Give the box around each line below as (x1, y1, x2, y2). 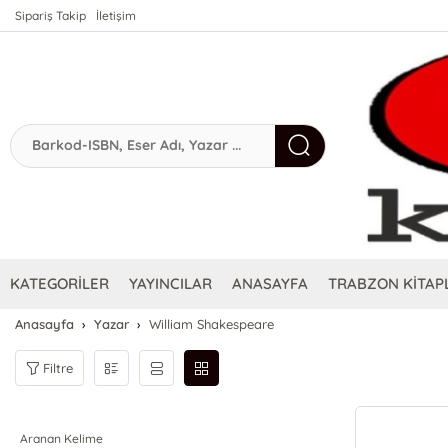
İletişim (96, 8, 137, 23)
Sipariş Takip (15, 8, 87, 23)
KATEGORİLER (10, 274, 110, 294)
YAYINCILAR (129, 274, 213, 294)
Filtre (43, 359, 74, 376)
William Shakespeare (149, 316, 275, 333)
